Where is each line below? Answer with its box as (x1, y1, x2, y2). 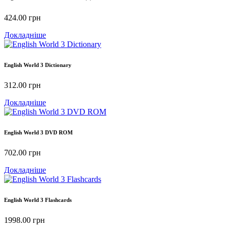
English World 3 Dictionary (4, 61, 72, 68)
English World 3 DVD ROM (4, 129, 73, 135)
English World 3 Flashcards (4, 196, 72, 203)
